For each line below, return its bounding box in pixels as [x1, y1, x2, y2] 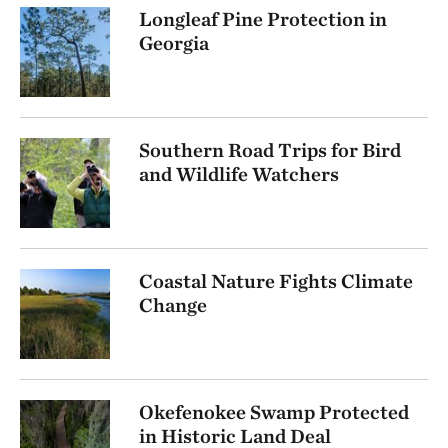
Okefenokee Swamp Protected [139, 400, 409, 425]
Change [139, 293, 207, 318]
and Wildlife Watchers [139, 162, 339, 187]
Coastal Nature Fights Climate [139, 269, 413, 294]
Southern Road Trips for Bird [139, 138, 401, 163]
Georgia [139, 31, 209, 56]
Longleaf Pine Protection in [139, 7, 387, 32]
